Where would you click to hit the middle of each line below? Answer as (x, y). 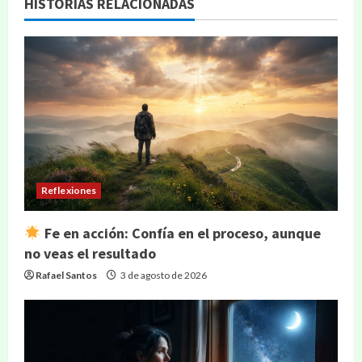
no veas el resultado (90, 254)
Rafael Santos (66, 276)
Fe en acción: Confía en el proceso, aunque (181, 234)
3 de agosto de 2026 (163, 276)
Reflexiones (69, 191)
